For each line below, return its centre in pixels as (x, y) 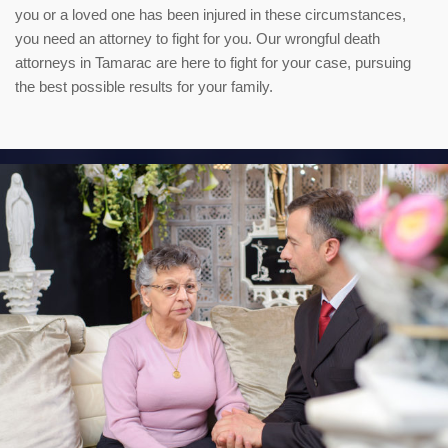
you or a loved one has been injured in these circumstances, (210, 15)
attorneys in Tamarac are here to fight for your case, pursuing (213, 63)
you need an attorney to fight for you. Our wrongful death (197, 39)
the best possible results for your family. (144, 87)
